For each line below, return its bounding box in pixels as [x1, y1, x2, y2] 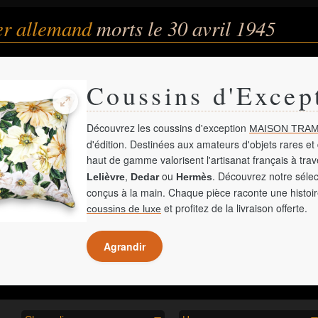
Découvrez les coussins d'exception [87, 121, 249, 135]
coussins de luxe [87, 203, 161, 214]
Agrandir [104, 239, 146, 253]
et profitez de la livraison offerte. [161, 201, 307, 215]
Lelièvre [87, 171, 125, 182]
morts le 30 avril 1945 [97, 14, 275, 42]
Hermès [176, 171, 212, 182]
